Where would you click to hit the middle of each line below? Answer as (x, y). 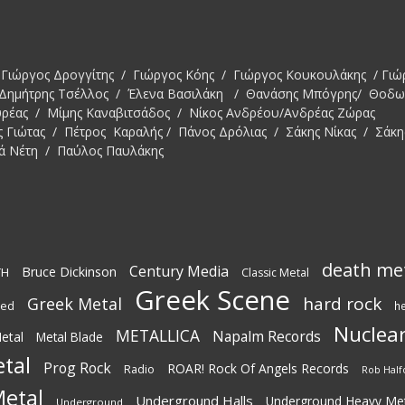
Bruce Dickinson (69, 272)
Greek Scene (212, 301)
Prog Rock (77, 368)
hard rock (342, 304)
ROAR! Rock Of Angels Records (258, 369)
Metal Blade (70, 338)
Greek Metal (75, 304)
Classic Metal (275, 273)
